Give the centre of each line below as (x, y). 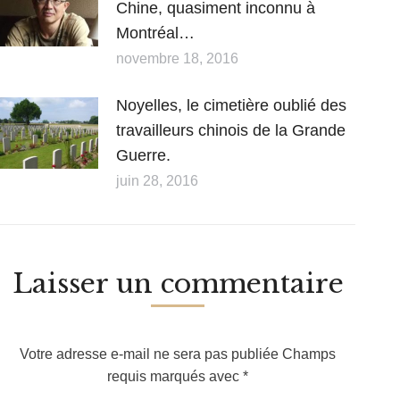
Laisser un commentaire (178, 283)
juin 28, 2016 (157, 180)
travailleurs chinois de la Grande (231, 130)
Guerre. (143, 155)
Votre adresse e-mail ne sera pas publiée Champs (178, 354)
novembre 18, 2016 (177, 58)
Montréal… (155, 33)
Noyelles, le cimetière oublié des (231, 105)
